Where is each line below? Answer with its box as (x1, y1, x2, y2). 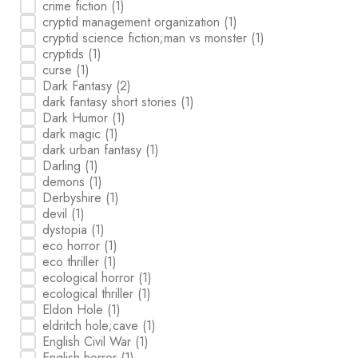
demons (42, 172, 89, 191)
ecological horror (42, 268, 139, 287)
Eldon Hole (42, 300, 108, 319)
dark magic (42, 124, 105, 143)
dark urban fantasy (42, 140, 146, 159)
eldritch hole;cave (42, 316, 143, 335)
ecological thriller (42, 284, 138, 303)
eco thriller (42, 252, 104, 271)
